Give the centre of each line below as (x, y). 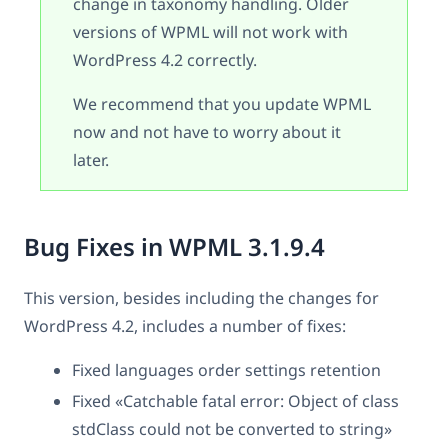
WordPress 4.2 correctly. (165, 59)
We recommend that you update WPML (222, 103)
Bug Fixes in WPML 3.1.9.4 (174, 246)
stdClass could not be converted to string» (232, 428)
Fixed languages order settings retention (226, 369)
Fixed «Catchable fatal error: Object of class (235, 400)
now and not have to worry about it (207, 131)
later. (91, 159)
